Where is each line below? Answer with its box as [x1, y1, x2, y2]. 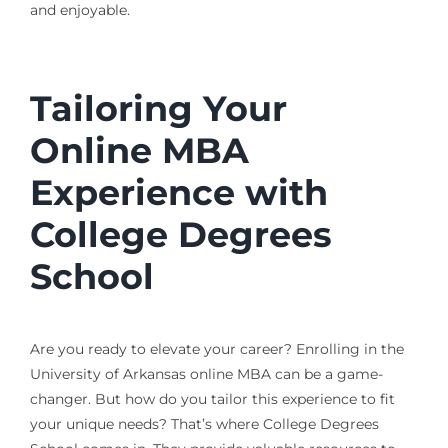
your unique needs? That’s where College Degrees [29, 414, 379, 433]
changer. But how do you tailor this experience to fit [29, 389, 395, 408]
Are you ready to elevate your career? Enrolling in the [29, 339, 404, 358]
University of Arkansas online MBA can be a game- [29, 364, 383, 383]
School [29, 255, 154, 299]
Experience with [29, 171, 328, 215]
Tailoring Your [29, 87, 287, 131]
